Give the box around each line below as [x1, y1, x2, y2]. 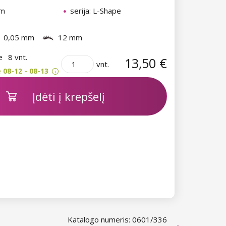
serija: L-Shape [70, 6, 121, 16]
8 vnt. [8, 51, 27, 62]
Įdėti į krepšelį [32, 88, 105, 104]
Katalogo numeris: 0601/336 [68, 214, 167, 224]
